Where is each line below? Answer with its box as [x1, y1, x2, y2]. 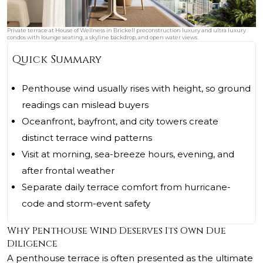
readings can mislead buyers [22, 99, 149, 111]
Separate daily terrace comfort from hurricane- [22, 181, 231, 193]
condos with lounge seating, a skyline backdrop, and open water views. [7, 34, 198, 41]
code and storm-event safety [22, 198, 150, 210]
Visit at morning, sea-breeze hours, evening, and [22, 149, 234, 160]
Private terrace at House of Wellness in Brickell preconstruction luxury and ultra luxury [7, 27, 246, 34]
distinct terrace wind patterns [22, 132, 152, 144]
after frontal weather [22, 165, 114, 177]
